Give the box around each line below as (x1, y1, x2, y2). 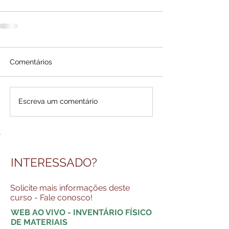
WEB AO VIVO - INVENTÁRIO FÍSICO (11, 207, 152, 217)
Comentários (10, 57, 52, 66)
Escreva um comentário (18, 97, 98, 106)
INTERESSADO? (11, 155, 97, 169)
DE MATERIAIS (11, 217, 67, 227)
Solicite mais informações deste (10, 182, 130, 193)
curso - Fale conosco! (10, 192, 93, 202)
